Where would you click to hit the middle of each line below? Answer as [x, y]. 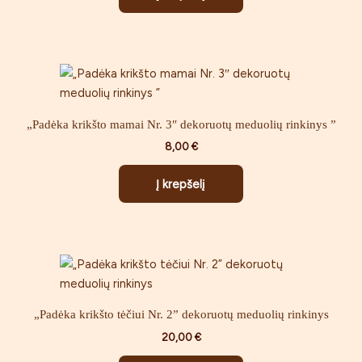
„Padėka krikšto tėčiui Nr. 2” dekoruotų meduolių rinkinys [181, 315]
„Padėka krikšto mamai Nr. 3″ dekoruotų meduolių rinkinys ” [181, 124]
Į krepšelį [180, 185]
